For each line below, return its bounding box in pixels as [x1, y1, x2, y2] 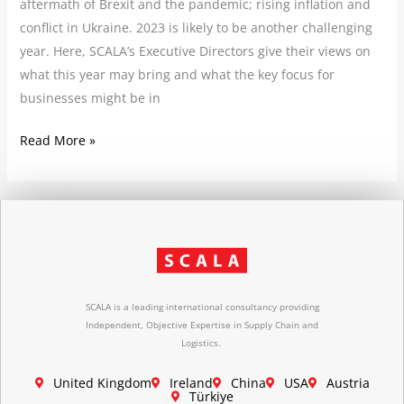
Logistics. [180, 335, 221, 349]
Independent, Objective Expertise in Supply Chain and [86, 317, 318, 331]
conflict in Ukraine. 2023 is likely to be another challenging [19, 18, 372, 36]
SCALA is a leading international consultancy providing [85, 299, 319, 313]
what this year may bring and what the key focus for [19, 65, 335, 83]
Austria [326, 374, 370, 392]
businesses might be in [19, 88, 161, 106]
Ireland [169, 374, 213, 392]
